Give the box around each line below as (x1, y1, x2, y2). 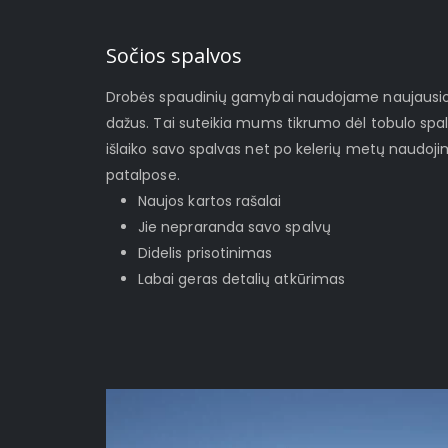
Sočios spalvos (106, 42, 242, 70)
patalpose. (106, 165, 180, 186)
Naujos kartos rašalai (138, 191, 282, 212)
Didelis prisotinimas (138, 243, 273, 264)
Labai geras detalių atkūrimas (138, 269, 346, 290)
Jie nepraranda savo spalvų (138, 217, 331, 238)
